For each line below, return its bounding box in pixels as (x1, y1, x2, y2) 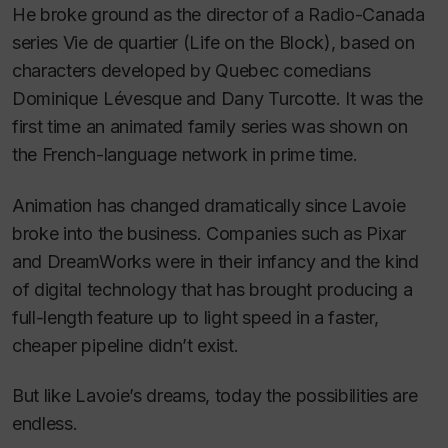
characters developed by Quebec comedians (12, 60, 371, 82)
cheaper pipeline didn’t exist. (12, 334, 239, 356)
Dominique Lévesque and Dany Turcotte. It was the (12, 88, 423, 110)
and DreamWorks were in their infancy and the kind (12, 250, 419, 272)
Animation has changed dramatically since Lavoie (12, 194, 406, 216)
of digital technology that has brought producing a (12, 278, 413, 300)
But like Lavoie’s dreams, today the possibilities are (12, 385, 418, 407)
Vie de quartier (62, 32, 179, 54)
